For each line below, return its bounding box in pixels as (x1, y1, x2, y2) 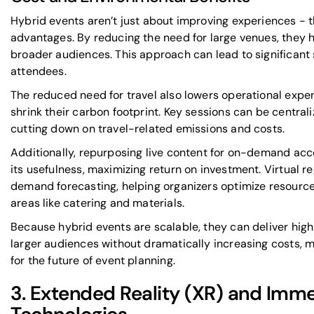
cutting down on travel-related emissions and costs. (11, 121, 285, 136)
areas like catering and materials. (11, 196, 185, 210)
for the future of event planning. (11, 253, 175, 268)
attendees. (11, 64, 67, 78)
